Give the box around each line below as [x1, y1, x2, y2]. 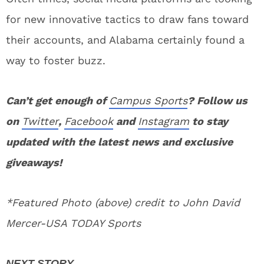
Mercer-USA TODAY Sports [6, 217, 141, 229]
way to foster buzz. [6, 54, 105, 67]
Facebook [64, 115, 113, 127]
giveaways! [6, 156, 62, 169]
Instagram [138, 115, 189, 127]
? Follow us [187, 94, 247, 107]
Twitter [22, 115, 58, 127]
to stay [189, 115, 228, 127]
